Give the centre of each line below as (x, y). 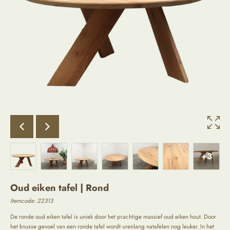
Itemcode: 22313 (32, 201)
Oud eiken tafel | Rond (60, 188)
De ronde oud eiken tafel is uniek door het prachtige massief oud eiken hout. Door (113, 216)
